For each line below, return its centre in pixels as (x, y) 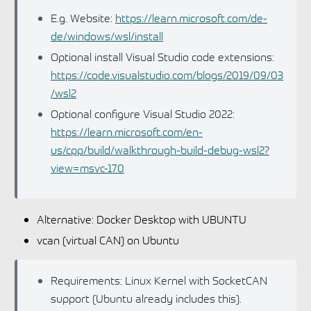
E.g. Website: (83, 17)
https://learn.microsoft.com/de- (191, 17)
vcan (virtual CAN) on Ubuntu (108, 239)
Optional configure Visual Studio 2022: (143, 113)
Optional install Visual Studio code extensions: (162, 56)
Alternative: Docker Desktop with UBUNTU (142, 218)
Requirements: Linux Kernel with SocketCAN (159, 279)
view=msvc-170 (87, 167)
